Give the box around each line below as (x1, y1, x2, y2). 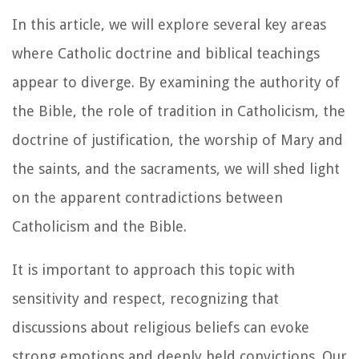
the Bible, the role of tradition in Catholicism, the (12, 102, 345, 119)
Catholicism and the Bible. (12, 217, 187, 235)
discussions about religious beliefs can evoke (12, 318, 309, 336)
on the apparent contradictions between (12, 188, 283, 206)
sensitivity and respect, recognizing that (12, 289, 279, 307)
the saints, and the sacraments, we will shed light (12, 159, 340, 177)
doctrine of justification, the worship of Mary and (12, 131, 343, 148)
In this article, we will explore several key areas (12, 15, 326, 33)
